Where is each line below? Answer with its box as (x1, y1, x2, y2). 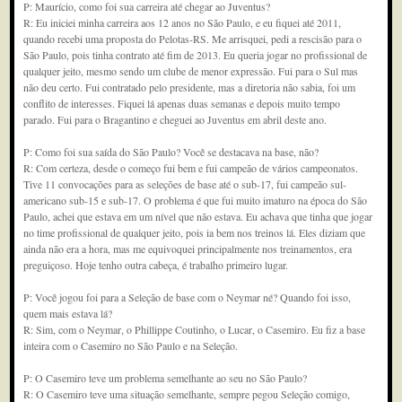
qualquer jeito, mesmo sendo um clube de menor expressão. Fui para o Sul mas (23, 64, 359, 78)
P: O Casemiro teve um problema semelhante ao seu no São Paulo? (23, 371, 308, 385)
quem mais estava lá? (23, 306, 113, 320)
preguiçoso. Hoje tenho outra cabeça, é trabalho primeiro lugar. (23, 258, 289, 272)
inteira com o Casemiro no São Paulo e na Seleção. (23, 338, 239, 353)
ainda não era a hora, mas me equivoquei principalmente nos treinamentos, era (23, 241, 353, 256)
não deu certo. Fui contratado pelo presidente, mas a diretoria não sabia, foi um (23, 80, 356, 94)
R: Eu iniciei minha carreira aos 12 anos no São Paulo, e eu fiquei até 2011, (23, 15, 342, 30)
